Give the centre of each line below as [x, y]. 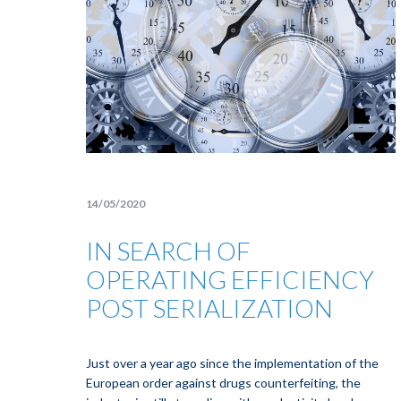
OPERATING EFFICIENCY [230, 279]
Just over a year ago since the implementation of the [232, 363]
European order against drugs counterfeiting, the [223, 383]
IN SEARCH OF [168, 251]
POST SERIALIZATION [209, 308]
